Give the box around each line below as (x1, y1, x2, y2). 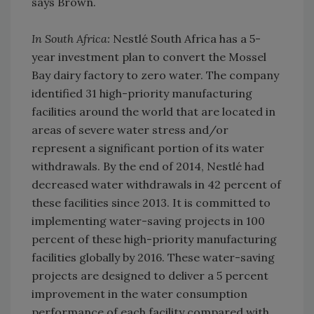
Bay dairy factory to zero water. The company (32, 68, 279, 83)
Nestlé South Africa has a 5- (110, 32, 261, 46)
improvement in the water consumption (32, 287, 247, 301)
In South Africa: (32, 32, 110, 46)
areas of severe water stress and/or (32, 123, 228, 137)
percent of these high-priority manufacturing (32, 232, 277, 247)
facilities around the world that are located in (32, 104, 275, 119)
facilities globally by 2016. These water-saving (32, 250, 275, 265)
